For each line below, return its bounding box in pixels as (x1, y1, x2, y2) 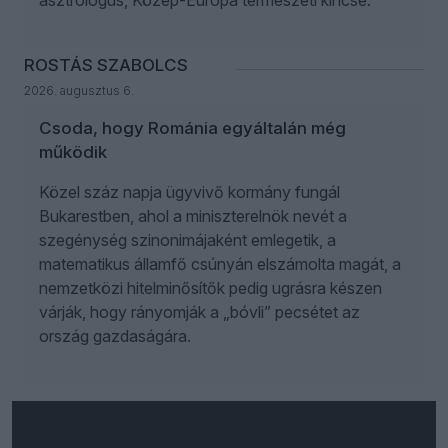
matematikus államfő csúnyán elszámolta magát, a (39, 254, 401, 274)
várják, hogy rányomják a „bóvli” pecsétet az (39, 302, 360, 322)
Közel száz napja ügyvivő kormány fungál (39, 182, 340, 202)
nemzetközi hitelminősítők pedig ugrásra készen (39, 278, 382, 298)
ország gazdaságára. (39, 326, 191, 346)
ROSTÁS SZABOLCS (24, 55, 188, 75)
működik (39, 142, 107, 162)
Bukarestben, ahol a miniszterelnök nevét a (39, 206, 347, 226)
